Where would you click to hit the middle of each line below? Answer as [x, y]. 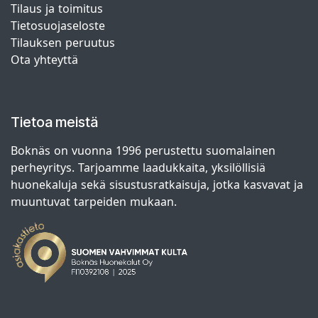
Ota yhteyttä [44, 60]
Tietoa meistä [54, 122]
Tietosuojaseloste [60, 26]
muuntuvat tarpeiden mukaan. [94, 202]
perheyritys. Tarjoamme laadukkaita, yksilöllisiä [138, 168]
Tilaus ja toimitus [57, 9]
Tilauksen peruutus [63, 43]
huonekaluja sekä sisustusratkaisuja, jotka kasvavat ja [157, 185]
